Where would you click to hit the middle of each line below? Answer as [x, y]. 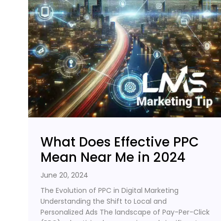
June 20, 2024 [64, 175]
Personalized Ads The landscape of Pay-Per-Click [125, 212]
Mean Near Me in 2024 [113, 157]
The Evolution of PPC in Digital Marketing [110, 190]
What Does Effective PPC [120, 142]
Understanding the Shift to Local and [104, 201]
